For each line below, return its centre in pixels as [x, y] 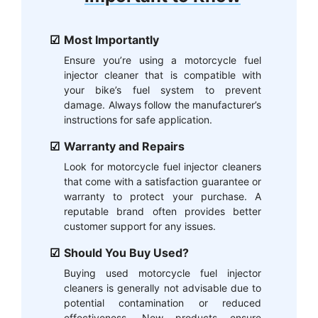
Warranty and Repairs [124, 146]
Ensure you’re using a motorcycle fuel [163, 60]
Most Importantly [111, 40]
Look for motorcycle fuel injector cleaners [163, 166]
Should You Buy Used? [126, 253]
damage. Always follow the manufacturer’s [163, 105]
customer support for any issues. [140, 226]
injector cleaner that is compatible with [163, 75]
